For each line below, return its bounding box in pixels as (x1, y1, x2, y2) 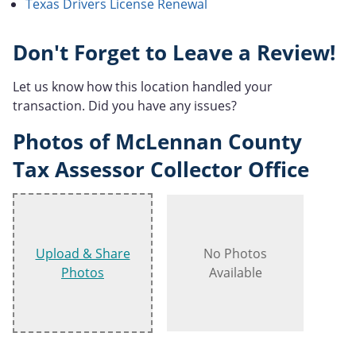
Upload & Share (35, 245, 130, 263)
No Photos (203, 245, 267, 263)
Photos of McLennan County (13, 127, 302, 156)
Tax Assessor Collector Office (13, 155, 309, 184)
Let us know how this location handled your (13, 77, 273, 95)
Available (208, 264, 262, 282)
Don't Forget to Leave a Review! (13, 38, 335, 67)
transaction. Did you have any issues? (13, 96, 237, 114)
